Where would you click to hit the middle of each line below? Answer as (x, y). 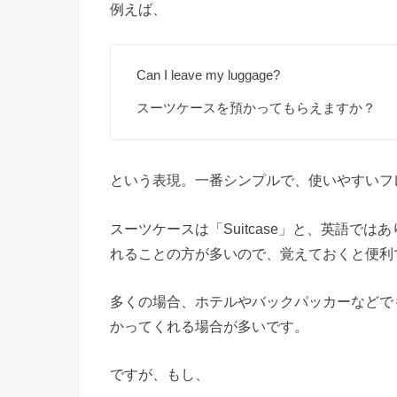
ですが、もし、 (160, 374)
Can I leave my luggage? (209, 75)
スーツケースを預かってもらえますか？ (257, 108)
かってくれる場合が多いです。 (209, 326)
